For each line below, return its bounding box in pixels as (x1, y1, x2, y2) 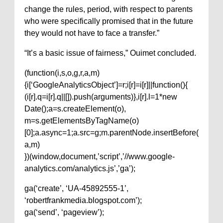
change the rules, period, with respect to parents (24, 5, 193, 13)
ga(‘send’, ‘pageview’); (24, 208, 104, 217)
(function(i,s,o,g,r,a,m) (24, 69, 100, 77)
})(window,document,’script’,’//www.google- (24, 152, 175, 161)
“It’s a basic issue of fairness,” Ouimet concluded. (24, 49, 196, 57)
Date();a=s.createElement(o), (24, 105, 126, 113)
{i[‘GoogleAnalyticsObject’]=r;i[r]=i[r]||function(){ (24, 81, 188, 89)
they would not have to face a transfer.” (24, 29, 159, 37)
